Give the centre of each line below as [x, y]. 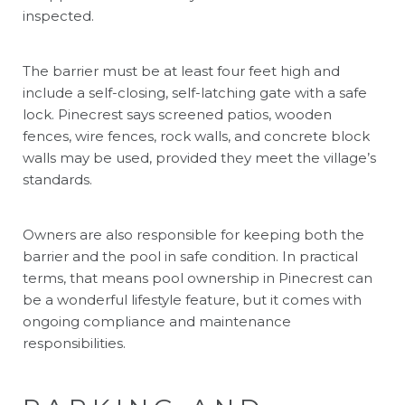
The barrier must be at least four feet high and [181, 71]
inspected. [58, 15]
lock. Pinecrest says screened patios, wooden [177, 114]
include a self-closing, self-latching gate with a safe [195, 92]
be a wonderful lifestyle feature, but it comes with [192, 299]
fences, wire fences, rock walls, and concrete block [196, 136]
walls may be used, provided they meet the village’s [199, 157]
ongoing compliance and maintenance [157, 321]
